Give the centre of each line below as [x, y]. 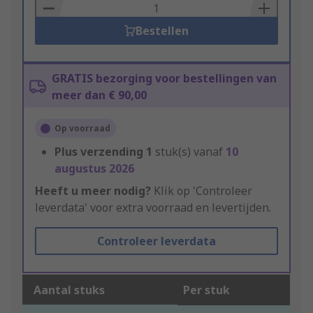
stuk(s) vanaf [190, 152]
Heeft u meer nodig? [93, 191]
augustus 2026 [94, 169]
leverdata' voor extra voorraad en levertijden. [153, 208]
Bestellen [162, 31]
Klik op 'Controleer [202, 191]
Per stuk [206, 290]
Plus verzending [99, 152]
